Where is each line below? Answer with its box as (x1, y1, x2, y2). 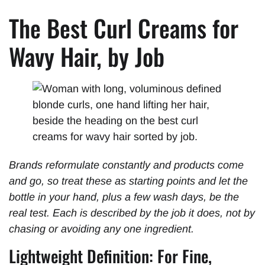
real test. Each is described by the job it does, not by (9, 207, 255, 219)
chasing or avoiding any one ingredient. (9, 223, 194, 235)
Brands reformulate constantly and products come (9, 159, 244, 172)
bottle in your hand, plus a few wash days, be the (9, 191, 239, 203)
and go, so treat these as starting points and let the (9, 175, 248, 188)
